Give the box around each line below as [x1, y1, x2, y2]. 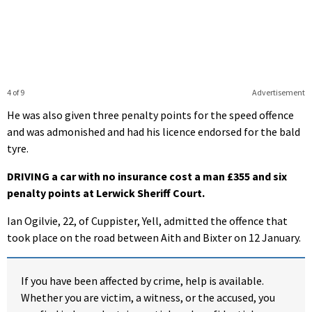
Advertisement [251, 86, 305, 97]
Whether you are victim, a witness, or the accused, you [21, 290, 275, 304]
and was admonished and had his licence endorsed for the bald [7, 124, 300, 139]
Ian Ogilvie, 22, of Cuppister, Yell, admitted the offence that [7, 213, 288, 228]
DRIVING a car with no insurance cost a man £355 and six [7, 169, 287, 183]
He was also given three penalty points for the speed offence [7, 107, 294, 122]
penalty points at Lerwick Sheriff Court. [7, 185, 205, 200]
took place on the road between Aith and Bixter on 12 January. [7, 230, 301, 244]
